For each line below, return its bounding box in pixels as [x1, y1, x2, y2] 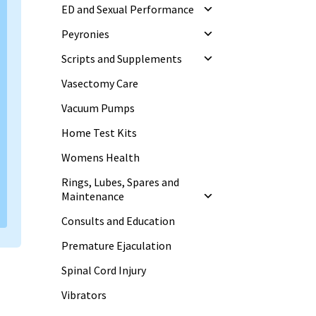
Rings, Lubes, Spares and [61, 175, 179, 190]
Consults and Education [61, 214, 175, 229]
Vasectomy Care [61, 76, 138, 91]
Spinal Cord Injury [61, 263, 146, 278]
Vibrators [61, 288, 107, 303]
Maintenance [61, 189, 124, 204]
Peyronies [61, 27, 109, 42]
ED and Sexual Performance [61, 2, 194, 17]
